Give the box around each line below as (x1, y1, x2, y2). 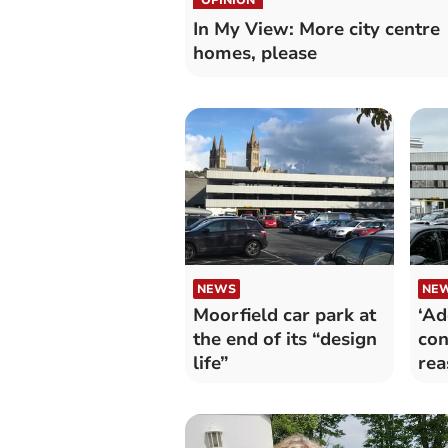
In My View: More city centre (192, 16, 440, 41)
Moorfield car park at (192, 303, 376, 328)
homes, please (192, 40, 317, 65)
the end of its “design (192, 327, 377, 352)
